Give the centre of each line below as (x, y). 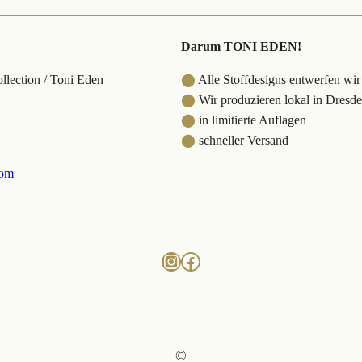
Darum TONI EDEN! (241, 47)
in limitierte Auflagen (253, 120)
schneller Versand (244, 141)
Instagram (200, 261)
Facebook (218, 261)
